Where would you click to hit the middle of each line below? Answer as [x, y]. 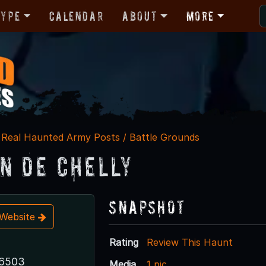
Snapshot [147, 207]
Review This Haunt [190, 242]
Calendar [77, 16]
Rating [124, 242]
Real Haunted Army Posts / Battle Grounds [100, 137]
